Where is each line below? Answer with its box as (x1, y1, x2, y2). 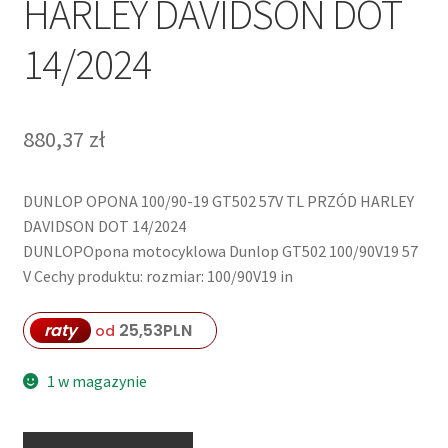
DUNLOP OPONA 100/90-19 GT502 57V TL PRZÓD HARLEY (22, 191, 414, 212)
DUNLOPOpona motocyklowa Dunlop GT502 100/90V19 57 (22, 241, 418, 262)
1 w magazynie (47, 370, 148, 391)
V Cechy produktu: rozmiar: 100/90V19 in (22, 266, 293, 287)
